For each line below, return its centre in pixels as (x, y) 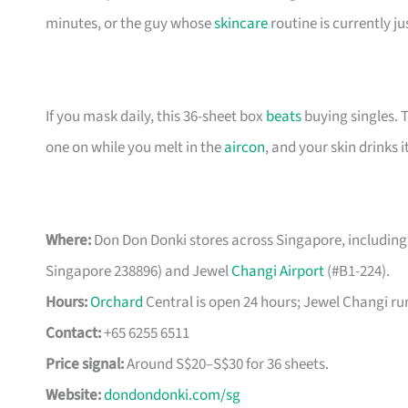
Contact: (73, 334)
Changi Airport (278, 272)
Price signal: (85, 365)
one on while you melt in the (135, 148)
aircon (245, 148)
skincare (241, 24)
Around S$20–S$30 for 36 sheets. (226, 365)
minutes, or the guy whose (130, 24)
